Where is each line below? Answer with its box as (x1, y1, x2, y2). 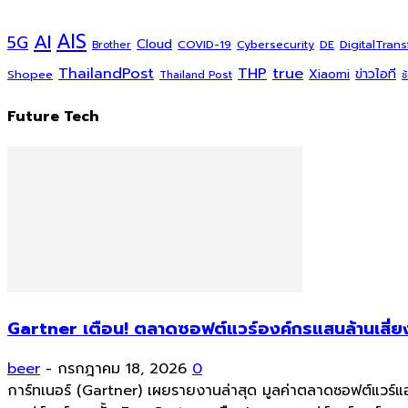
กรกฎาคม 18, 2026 (57, 358, 187, 381)
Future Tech (7, 105, 99, 127)
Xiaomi (309, 65, 350, 85)
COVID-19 (178, 36, 231, 54)
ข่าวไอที (355, 65, 396, 85)
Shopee (7, 66, 53, 84)
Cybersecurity (237, 36, 314, 54)
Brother (92, 37, 131, 54)
